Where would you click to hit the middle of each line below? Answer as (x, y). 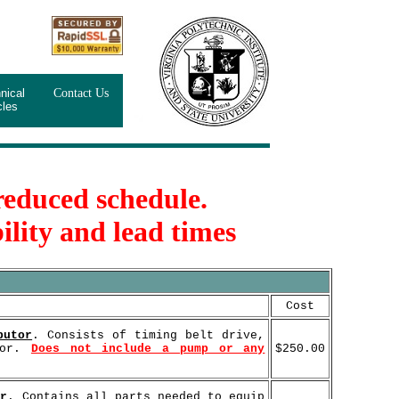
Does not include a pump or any (148, 348)
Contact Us (81, 93)
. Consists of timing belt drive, (149, 335)
